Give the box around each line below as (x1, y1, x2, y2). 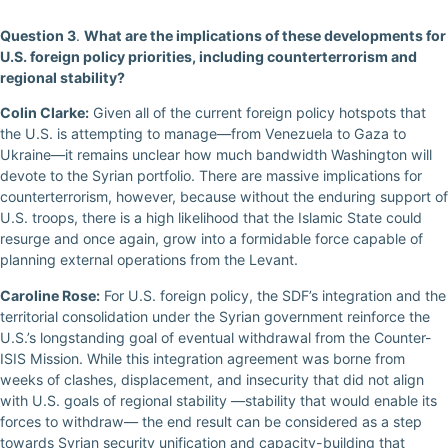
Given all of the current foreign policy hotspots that (89, 104, 426, 122)
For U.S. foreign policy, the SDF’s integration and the (100, 286, 446, 304)
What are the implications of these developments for (84, 26, 446, 44)
